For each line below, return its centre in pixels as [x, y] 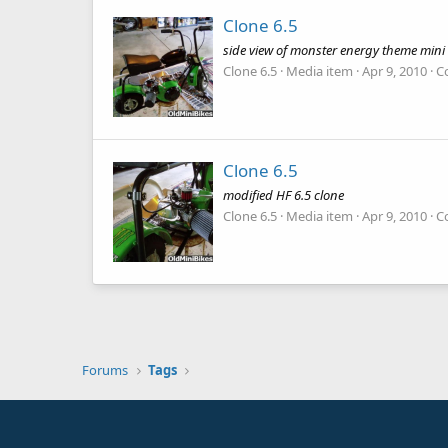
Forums [105, 370]
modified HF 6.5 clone [283, 194]
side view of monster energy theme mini [334, 49]
